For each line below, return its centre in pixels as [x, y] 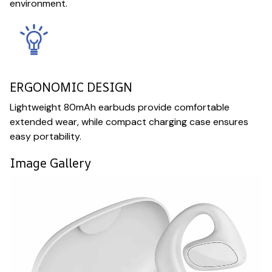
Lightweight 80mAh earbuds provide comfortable [120, 107]
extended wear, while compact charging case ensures [129, 122]
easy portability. [46, 137]
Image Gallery [50, 163]
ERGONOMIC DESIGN [71, 87]
